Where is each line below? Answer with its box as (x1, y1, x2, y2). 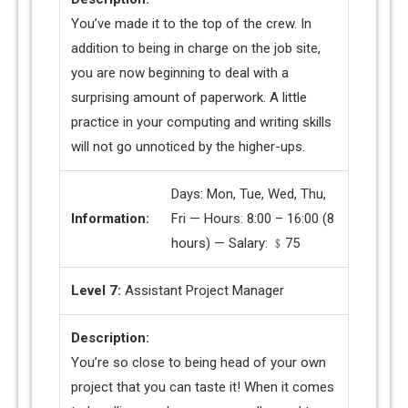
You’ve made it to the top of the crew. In (71, 15, 311, 33)
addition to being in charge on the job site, (71, 40, 321, 57)
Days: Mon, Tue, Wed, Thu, (171, 186, 326, 203)
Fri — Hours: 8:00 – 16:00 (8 (171, 210, 334, 228)
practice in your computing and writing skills (71, 114, 331, 131)
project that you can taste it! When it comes (71, 379, 334, 396)
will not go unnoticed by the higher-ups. (71, 138, 305, 156)
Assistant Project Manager (125, 282, 284, 300)
